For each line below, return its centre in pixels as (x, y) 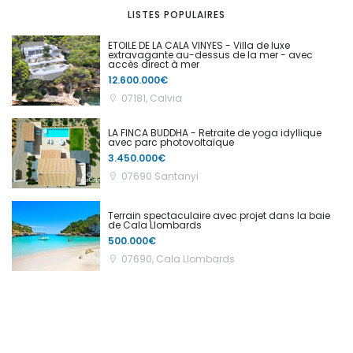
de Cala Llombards (155, 225)
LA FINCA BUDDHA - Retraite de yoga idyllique (215, 133)
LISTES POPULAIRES (176, 15)
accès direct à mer (154, 65)
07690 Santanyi (160, 176)
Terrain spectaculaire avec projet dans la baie (219, 216)
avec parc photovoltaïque (171, 143)
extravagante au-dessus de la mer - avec (210, 55)
